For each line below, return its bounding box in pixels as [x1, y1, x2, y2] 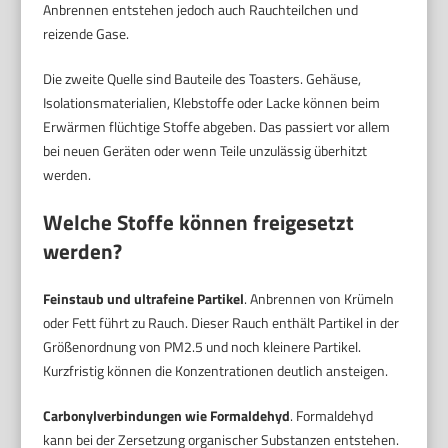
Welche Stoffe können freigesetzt [43, 205, 355, 238]
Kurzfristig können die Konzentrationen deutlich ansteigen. [43, 359, 389, 381]
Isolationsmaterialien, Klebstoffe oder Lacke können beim [43, 91, 381, 113]
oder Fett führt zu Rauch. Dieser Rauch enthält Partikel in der [43, 311, 400, 333]
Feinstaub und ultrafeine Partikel [43, 287, 245, 309]
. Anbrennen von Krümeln [244, 287, 395, 309]
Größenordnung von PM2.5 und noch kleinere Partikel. [43, 335, 362, 357]
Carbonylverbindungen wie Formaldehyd [43, 404, 291, 426]
